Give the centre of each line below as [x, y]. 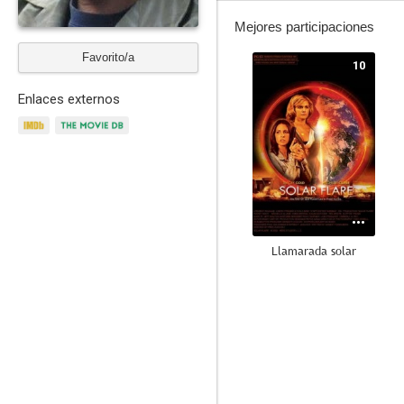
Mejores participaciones [304, 27]
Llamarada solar [314, 251]
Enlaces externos [69, 99]
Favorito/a [108, 57]
